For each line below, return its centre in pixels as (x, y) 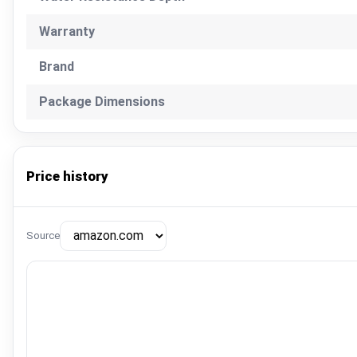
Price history (67, 176)
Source (43, 236)
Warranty (67, 31)
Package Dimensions (102, 101)
